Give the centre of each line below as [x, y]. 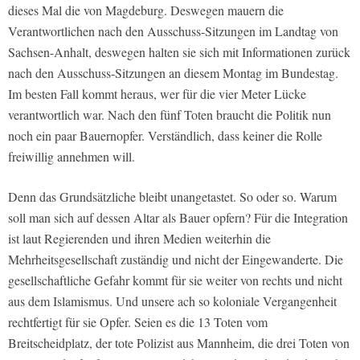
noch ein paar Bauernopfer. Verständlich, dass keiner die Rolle [165, 136]
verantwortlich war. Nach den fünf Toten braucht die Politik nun [170, 115]
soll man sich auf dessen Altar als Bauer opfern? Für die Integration [178, 218]
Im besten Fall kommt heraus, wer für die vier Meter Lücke [157, 94]
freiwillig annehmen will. [72, 157]
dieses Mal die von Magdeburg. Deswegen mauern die [146, 10]
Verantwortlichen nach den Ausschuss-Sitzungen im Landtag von [173, 31]
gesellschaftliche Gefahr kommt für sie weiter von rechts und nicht [175, 280]
